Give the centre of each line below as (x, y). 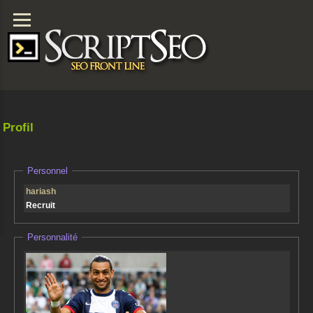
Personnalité (52, 237)
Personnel (48, 171)
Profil (18, 128)
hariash (41, 191)
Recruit (41, 205)
